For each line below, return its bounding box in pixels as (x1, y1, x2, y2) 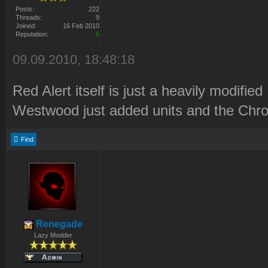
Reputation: (16, 31, 48, 38)
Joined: (16, 22, 36, 30)
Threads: (16, 14, 42, 22)
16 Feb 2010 (63, 22, 99, 30)
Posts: (16, 5, 34, 13)
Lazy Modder (33, 232, 72, 239)
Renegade (33, 219, 83, 230)
